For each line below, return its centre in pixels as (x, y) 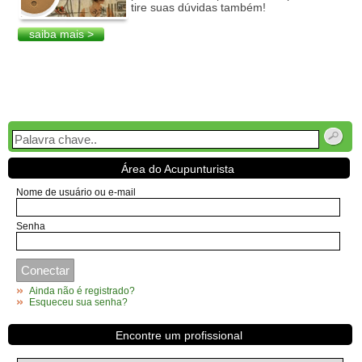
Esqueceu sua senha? (78, 302)
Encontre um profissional (179, 335)
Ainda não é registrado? (82, 291)
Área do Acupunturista (177, 169)
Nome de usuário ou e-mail (76, 192)
